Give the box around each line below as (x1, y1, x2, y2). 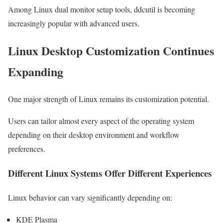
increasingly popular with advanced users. (8, 18, 139, 29)
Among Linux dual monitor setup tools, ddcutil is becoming (8, 4, 195, 15)
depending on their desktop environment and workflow (8, 129, 180, 140)
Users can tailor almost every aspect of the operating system (8, 115, 194, 126)
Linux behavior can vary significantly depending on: (8, 192, 172, 203)
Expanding (8, 63, 63, 81)
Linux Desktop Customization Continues (8, 42, 214, 60)
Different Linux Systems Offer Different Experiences (8, 166, 212, 180)
